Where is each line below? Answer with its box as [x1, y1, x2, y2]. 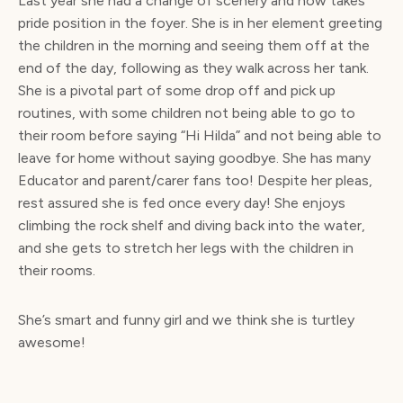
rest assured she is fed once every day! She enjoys [18, 193, 345, 211]
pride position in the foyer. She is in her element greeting [18, 13, 382, 31]
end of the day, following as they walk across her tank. [18, 58, 369, 76]
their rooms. [18, 261, 95, 279]
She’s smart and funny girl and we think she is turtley [18, 310, 354, 328]
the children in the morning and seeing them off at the [18, 36, 370, 54]
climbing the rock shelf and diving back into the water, [18, 216, 365, 234]
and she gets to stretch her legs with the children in [18, 238, 354, 256]
